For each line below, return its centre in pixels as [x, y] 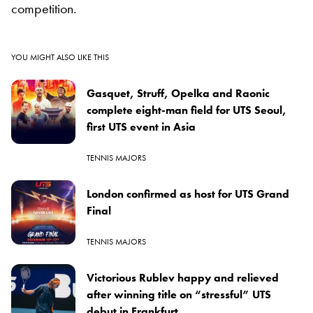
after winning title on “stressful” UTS [179, 294]
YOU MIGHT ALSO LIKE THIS [60, 57]
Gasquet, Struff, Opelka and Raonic [178, 93]
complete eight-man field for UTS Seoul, [187, 110]
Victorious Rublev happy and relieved [183, 277]
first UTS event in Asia [141, 126]
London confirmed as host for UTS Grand [188, 194]
